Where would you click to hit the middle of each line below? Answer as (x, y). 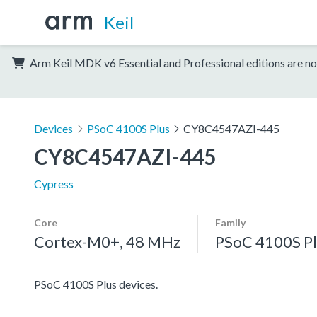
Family (230, 222)
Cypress (54, 183)
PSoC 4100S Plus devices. (96, 284)
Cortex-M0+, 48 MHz (107, 241)
